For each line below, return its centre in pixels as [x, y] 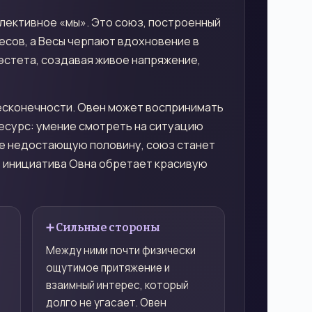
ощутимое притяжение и [108, 267]
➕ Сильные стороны [103, 227]
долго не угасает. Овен [106, 302]
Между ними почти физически [120, 250]
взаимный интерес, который [117, 285]
